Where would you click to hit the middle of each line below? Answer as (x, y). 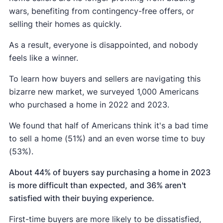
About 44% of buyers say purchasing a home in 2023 (110, 172)
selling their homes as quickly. (65, 24)
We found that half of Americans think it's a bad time (108, 126)
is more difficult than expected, (68, 185)
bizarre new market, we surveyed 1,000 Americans (104, 92)
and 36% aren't (158, 185)
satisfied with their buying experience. (81, 198)
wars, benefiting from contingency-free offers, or (101, 11)
